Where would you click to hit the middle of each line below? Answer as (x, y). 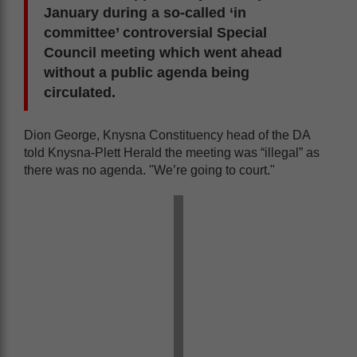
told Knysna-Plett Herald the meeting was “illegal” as (172, 152)
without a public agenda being (147, 72)
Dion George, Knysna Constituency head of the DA (167, 135)
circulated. (80, 92)
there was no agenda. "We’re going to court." (149, 170)
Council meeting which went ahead (163, 52)
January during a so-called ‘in (145, 12)
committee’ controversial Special (155, 32)
